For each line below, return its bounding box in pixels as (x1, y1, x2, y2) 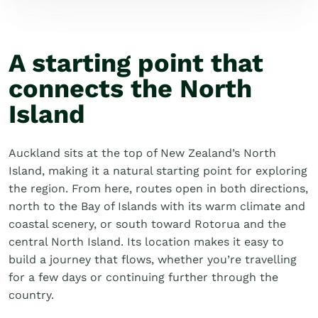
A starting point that (9, 48, 263, 78)
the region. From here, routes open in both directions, (9, 182, 308, 195)
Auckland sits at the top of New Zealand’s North (9, 146, 276, 160)
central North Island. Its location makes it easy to (9, 235, 284, 248)
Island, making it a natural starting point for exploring (9, 164, 307, 177)
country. (9, 288, 54, 302)
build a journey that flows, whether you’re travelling (9, 253, 297, 266)
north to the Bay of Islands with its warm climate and (9, 199, 305, 213)
